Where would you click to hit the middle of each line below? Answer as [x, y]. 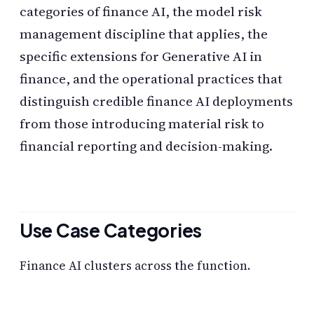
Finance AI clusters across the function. [135, 265]
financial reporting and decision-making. [146, 146]
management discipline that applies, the [144, 34]
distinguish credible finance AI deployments [156, 101]
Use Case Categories [111, 230]
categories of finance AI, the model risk [141, 12]
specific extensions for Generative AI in [141, 56]
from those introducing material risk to [142, 124]
